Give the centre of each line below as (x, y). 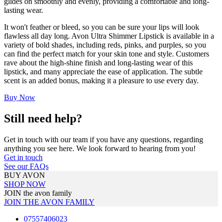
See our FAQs (26, 166)
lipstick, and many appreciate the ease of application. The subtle (103, 71)
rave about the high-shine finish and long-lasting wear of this (98, 62)
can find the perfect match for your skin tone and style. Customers (107, 54)
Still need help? (43, 118)
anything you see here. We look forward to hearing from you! (100, 148)
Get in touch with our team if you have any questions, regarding (104, 139)
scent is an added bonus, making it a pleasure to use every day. (101, 80)
